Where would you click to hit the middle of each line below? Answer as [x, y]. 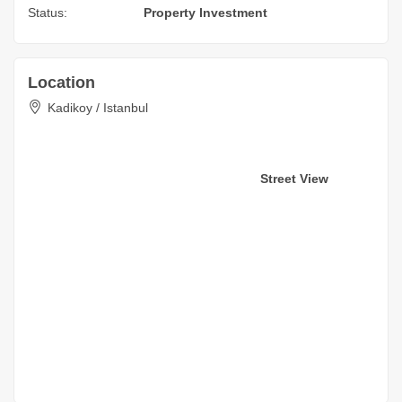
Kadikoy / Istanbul [98, 107]
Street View [294, 178]
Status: [48, 12]
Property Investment [205, 12]
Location [61, 82]
